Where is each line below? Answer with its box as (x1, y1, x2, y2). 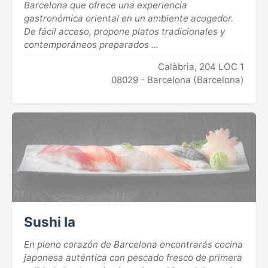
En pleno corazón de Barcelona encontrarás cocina (24, 238, 243, 250)
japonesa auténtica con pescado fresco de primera (24, 251, 242, 263)
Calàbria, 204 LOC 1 (158, 60, 244, 72)
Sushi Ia (24, 213, 75, 230)
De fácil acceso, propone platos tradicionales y (24, 25, 225, 37)
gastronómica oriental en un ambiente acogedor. (24, 12, 233, 24)
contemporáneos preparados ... (24, 38, 159, 50)
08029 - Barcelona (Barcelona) (111, 74, 244, 86)
